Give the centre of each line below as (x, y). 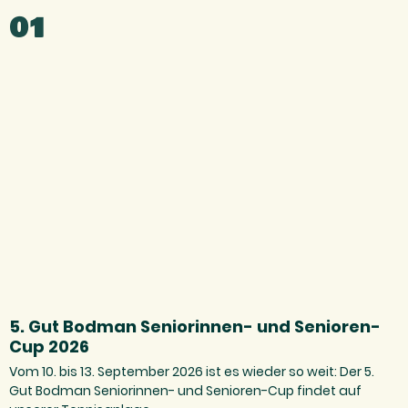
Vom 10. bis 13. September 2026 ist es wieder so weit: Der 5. (192, 371)
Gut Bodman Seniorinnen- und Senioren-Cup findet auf (185, 390)
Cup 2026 (49, 346)
